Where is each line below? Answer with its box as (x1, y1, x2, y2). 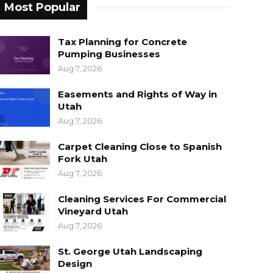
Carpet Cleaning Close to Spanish (57, 140, 222, 152)
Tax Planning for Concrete (57, 35, 187, 48)
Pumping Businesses (57, 48, 160, 60)
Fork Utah (57, 152, 107, 165)
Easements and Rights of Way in (57, 88, 217, 100)
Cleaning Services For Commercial (57, 193, 226, 205)
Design (57, 257, 92, 269)
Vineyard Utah (57, 205, 128, 217)
